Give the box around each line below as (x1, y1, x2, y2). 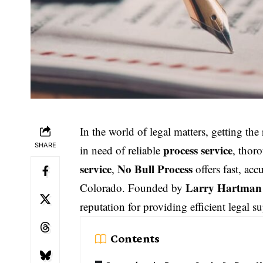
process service (163, 142, 233, 158)
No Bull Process (117, 161, 193, 177)
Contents (110, 231, 160, 245)
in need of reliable (80, 143, 164, 157)
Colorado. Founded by (80, 180, 186, 195)
